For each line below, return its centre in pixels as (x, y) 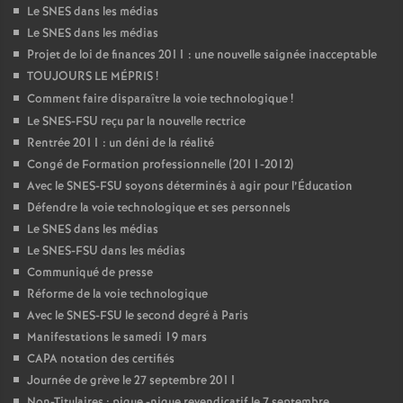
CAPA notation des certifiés (101, 360)
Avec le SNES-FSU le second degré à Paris (138, 317)
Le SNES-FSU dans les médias (106, 252)
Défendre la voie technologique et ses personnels (159, 209)
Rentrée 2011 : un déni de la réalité (121, 144)
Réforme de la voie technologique (117, 295)
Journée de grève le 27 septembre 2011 (132, 381)
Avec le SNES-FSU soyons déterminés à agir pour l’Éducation (190, 187)
